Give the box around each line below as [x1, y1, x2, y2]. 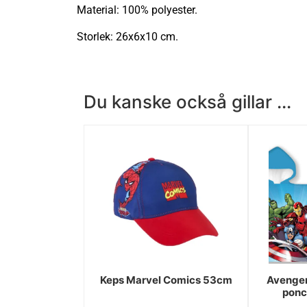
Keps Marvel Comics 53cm [99, 273, 232, 287]
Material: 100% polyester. [77, 3, 197, 17]
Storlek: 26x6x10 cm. [77, 29, 178, 43]
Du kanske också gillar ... [84, 91, 291, 113]
